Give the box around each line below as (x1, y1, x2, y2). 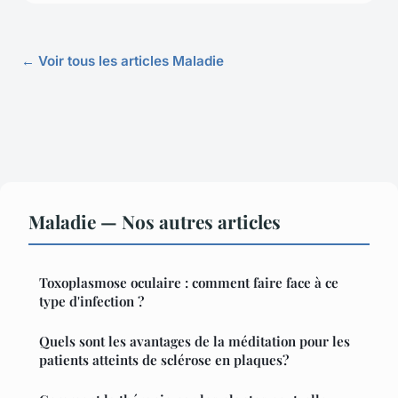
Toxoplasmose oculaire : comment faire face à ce (39, 274, 338, 292)
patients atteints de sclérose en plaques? (39, 351, 289, 370)
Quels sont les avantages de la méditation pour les (39, 332, 350, 351)
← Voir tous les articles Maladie (21, 52, 224, 70)
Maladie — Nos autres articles (28, 209, 281, 235)
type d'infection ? (39, 292, 144, 311)
